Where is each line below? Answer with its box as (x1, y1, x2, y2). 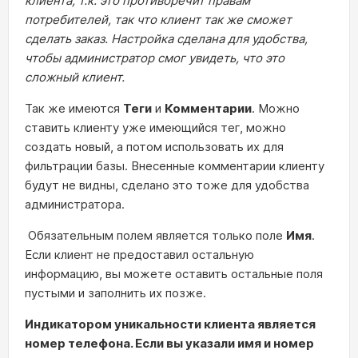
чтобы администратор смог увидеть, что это (25, 50, 284, 66)
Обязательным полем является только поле (25, 228, 286, 244)
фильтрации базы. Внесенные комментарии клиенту (25, 158, 324, 174)
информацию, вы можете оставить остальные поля (25, 266, 323, 282)
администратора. (25, 197, 128, 213)
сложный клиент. (25, 70, 125, 86)
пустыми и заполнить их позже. (25, 285, 209, 301)
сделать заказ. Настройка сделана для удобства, (25, 31, 308, 47)
